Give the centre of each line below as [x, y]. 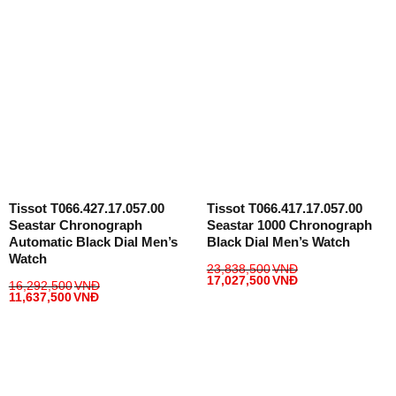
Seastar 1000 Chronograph [289, 225]
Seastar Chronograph [75, 225]
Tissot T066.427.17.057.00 [86, 209]
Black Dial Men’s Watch [278, 242]
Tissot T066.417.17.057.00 [284, 209]
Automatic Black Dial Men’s [93, 242]
